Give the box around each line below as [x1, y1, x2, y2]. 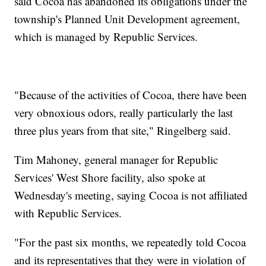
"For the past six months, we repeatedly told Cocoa [14, 235, 246, 249]
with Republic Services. [14, 205, 122, 220]
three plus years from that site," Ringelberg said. [14, 123, 232, 138]
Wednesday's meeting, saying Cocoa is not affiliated [14, 188, 248, 202]
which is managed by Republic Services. [14, 29, 198, 44]
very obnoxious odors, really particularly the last [14, 105, 233, 120]
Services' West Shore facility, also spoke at [14, 170, 206, 185]
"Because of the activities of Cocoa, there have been [14, 87, 248, 102]
